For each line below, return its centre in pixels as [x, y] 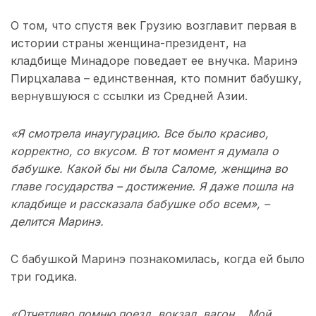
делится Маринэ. [57, 221]
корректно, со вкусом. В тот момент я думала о [145, 151]
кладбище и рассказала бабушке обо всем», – [140, 203]
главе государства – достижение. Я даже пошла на [152, 186]
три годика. [44, 276]
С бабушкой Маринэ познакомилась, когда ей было [158, 259]
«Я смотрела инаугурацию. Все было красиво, [140, 133]
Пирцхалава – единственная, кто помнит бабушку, [156, 78]
